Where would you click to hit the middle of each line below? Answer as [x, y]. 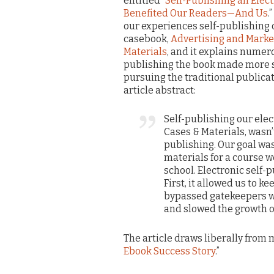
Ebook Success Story [169, 251]
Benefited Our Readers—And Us [196, 13]
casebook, [147, 39]
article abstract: [160, 90]
